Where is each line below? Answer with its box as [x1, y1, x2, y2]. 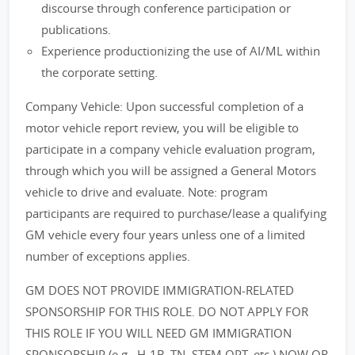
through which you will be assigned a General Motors [25, 162, 316, 178]
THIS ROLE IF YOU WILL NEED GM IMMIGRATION [25, 325, 292, 341]
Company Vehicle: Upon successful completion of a [25, 98, 303, 114]
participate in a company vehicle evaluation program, [25, 141, 315, 157]
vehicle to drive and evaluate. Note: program [25, 184, 268, 200]
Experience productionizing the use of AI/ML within [41, 43, 320, 59]
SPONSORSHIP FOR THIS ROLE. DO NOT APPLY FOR [25, 303, 308, 319]
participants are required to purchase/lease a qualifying [25, 205, 326, 221]
